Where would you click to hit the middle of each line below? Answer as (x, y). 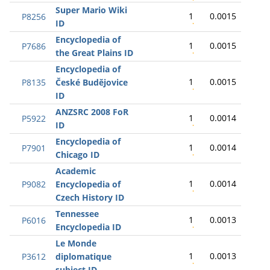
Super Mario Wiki (91, 10)
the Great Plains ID (94, 53)
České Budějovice (92, 82)
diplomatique (83, 256)
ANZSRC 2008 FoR (92, 112)
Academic (76, 171)
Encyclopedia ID (88, 227)
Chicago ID (77, 155)
